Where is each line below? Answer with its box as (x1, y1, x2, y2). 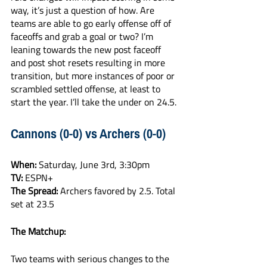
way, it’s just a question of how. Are (11, 3, 157, 17)
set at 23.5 (11, 197, 54, 211)
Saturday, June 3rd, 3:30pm (36, 157, 150, 172)
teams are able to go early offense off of (11, 16, 173, 30)
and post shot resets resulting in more (11, 55, 167, 70)
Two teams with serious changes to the (11, 252, 172, 266)
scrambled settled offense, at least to (11, 82, 163, 96)
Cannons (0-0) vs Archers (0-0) (11, 122, 166, 146)
